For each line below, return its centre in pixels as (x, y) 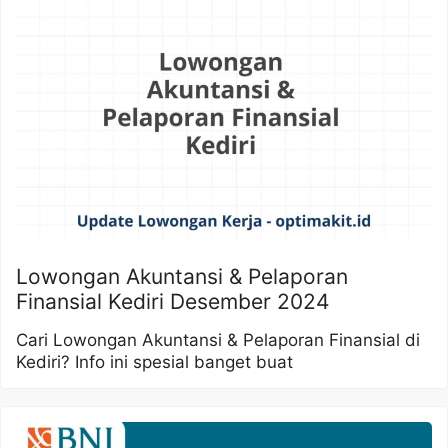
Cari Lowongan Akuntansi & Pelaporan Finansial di (218, 339)
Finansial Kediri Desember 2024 (172, 301)
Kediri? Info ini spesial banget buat (154, 361)
